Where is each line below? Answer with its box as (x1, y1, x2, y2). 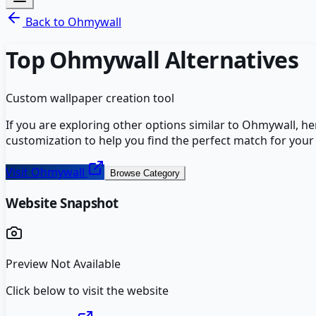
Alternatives (159, 44, 299, 75)
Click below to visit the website (6, 283, 169, 299)
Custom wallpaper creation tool (6, 90, 174, 106)
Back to (23, 14, 68, 30)
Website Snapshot (6, 193, 119, 212)
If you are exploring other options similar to (6, 116, 242, 133)
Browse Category (110, 167, 180, 178)
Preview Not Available (6, 256, 121, 272)
